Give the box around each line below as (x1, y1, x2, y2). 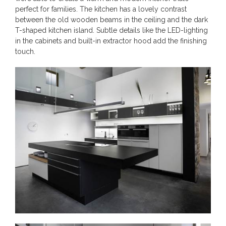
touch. (15, 47, 35, 56)
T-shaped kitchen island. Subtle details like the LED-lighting (15, 26, 208, 35)
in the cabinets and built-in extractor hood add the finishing (15, 37, 207, 45)
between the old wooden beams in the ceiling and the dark (15, 16, 208, 24)
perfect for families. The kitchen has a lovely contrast (15, 5, 187, 14)
